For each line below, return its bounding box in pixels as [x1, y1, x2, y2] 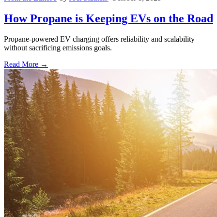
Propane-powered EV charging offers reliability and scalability [4, 35, 195, 44]
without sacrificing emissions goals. [4, 44, 112, 52]
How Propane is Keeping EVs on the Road [4, 12, 213, 25]
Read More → [4, 60, 48, 69]
